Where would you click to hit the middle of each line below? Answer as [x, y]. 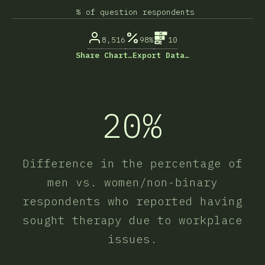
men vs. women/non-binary [132, 182]
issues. [132, 239]
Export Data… [161, 55]
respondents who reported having [132, 201]
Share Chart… [104, 55]
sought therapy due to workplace [132, 220]
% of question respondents [135, 12]
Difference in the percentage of [132, 163]
